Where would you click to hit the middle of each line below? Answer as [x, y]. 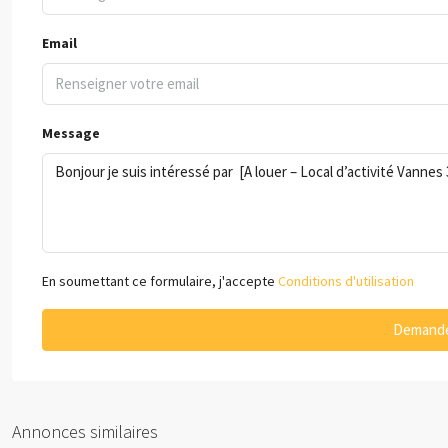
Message [71, 133]
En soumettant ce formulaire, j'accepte [160, 281]
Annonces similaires [85, 432]
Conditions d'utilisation [346, 281]
